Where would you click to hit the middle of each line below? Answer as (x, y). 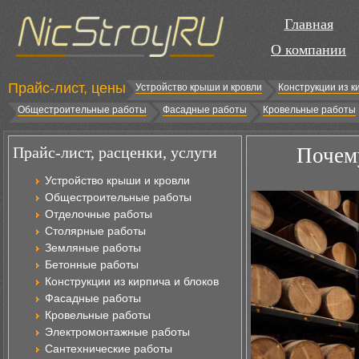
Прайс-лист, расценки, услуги (115, 152)
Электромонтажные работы (117, 332)
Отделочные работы (99, 214)
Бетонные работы (92, 264)
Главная (309, 24)
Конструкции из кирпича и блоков (132, 281)
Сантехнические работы (109, 349)
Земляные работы (93, 248)
